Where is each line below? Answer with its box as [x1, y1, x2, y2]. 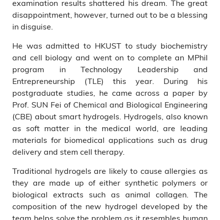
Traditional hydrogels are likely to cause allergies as [12, 165, 208, 176]
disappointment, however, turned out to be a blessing [12, 9, 208, 20]
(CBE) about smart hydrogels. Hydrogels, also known [12, 111, 208, 121]
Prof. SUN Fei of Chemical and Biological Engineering [12, 99, 208, 110]
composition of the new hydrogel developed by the [12, 201, 208, 211]
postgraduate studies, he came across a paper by [12, 87, 208, 98]
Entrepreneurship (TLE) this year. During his [12, 76, 208, 86]
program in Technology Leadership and [12, 64, 208, 74]
